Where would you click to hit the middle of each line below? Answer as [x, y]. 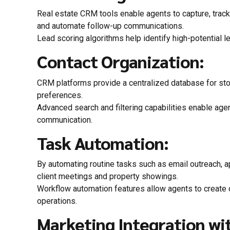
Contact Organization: [120, 61]
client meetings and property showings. [108, 176]
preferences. [60, 95]
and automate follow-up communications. [110, 26]
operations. [57, 201]
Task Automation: [103, 142]
